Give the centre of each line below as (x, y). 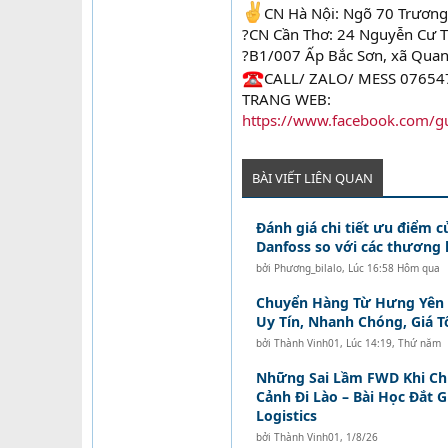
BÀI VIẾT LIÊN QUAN (312, 178)
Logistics (286, 415)
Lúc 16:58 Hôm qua (393, 268)
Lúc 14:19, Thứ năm (393, 343)
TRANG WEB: (286, 99)
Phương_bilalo (307, 268)
